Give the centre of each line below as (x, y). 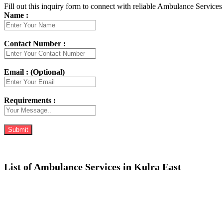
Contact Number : (35, 44)
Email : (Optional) (34, 72)
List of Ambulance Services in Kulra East (93, 167)
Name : (16, 15)
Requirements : (30, 101)
